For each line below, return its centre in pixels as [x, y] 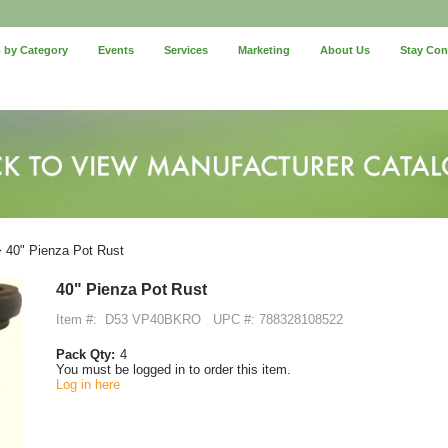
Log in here [88, 384]
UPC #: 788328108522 [278, 319]
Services [186, 50]
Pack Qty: [85, 354]
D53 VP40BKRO [153, 319]
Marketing [264, 50]
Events [116, 50]
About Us [345, 50]
